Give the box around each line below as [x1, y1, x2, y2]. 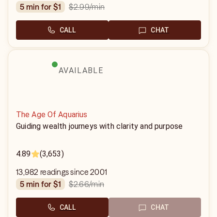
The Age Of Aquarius [16, 110, 88, 119]
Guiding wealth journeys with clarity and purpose [16, 122, 183, 131]
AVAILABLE [59, 66, 103, 75]
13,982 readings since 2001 [16, 167, 108, 177]
